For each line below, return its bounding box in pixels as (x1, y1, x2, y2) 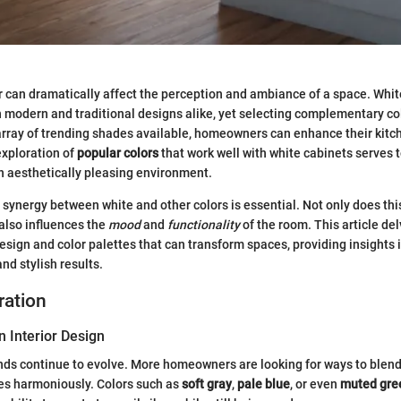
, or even (290, 377, 340, 392)
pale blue (237, 377, 290, 392)
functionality (167, 217, 240, 232)
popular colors (77, 145, 158, 160)
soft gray (182, 377, 232, 392)
